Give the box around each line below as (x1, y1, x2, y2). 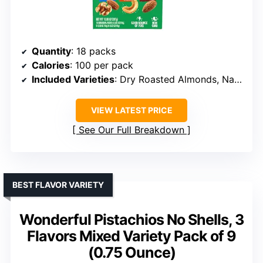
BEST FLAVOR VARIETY (12, 180, 104, 190)
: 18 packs (71, 45, 116, 58)
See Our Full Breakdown (79, 124, 184, 136)
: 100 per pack (70, 59, 133, 72)
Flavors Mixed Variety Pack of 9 (27, 227, 236, 245)
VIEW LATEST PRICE (90, 105, 173, 116)
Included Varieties (32, 73, 114, 86)
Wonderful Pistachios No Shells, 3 (19, 211, 244, 229)
